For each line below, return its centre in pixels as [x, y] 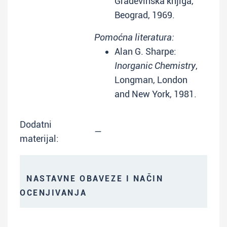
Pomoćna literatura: [134, 37]
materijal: [39, 139]
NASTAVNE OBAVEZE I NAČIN [92, 179]
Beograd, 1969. [145, 15]
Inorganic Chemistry [155, 66]
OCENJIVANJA [53, 193]
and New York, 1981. [156, 94]
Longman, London [151, 80]
